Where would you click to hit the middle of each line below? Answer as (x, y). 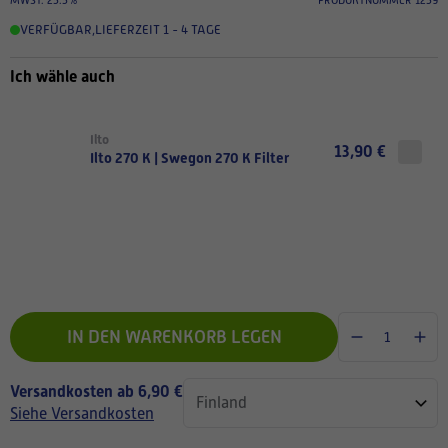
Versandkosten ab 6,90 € (96, 391)
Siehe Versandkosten (82, 413)
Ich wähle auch (62, 76)
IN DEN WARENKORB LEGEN (174, 336)
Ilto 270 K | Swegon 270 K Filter (189, 157)
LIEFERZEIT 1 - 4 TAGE (158, 29)
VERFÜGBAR (56, 29)
